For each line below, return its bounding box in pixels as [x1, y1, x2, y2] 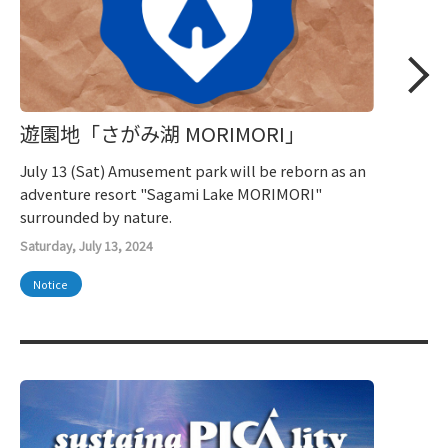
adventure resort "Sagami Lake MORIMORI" [20, 183, 322, 205]
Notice [33, 276, 69, 292]
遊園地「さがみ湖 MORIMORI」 [20, 119, 305, 149]
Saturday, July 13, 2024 [20, 237, 153, 256]
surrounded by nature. [20, 206, 172, 228]
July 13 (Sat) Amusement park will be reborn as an [20, 160, 366, 182]
